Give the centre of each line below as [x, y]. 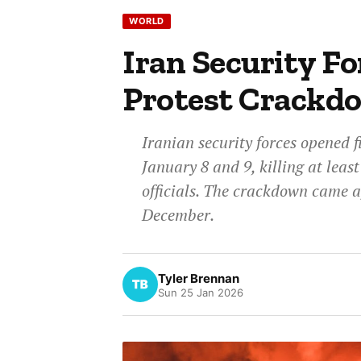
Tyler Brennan [199, 278]
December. [178, 215]
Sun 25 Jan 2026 [201, 292]
